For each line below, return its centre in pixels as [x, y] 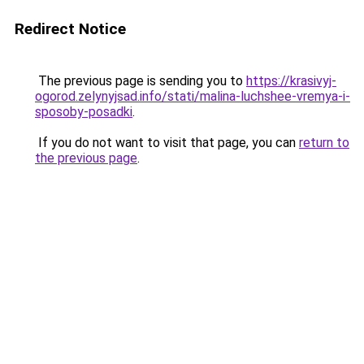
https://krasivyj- [291, 81]
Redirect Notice [70, 29]
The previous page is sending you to [141, 81]
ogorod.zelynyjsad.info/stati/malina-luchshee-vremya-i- [193, 96]
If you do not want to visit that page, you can [167, 143]
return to [324, 143]
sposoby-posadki [84, 112]
